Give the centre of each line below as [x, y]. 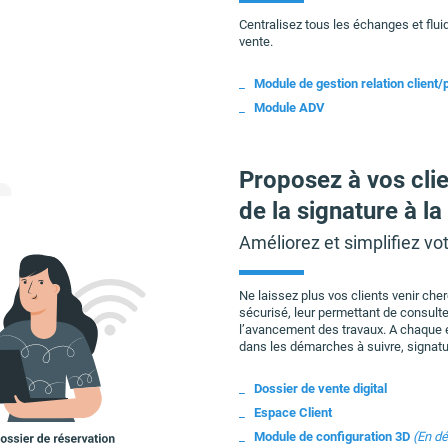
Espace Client [293, 412]
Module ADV [289, 107]
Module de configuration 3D [332, 436]
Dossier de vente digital [320, 388]
